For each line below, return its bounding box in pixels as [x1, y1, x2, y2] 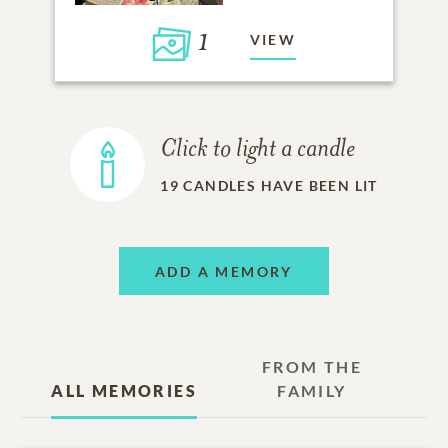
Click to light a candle [160, 136, 356, 164]
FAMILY [277, 381, 347, 401]
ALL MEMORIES [51, 381, 197, 401]
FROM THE [261, 357, 362, 377]
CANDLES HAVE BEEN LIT [183, 176, 378, 194]
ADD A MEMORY [155, 262, 293, 280]
